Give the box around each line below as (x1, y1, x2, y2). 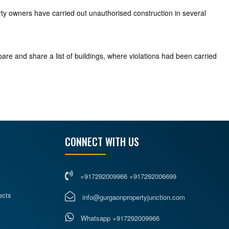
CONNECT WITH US (65, 134, 139, 149)
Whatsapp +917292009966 (79, 213, 159, 223)
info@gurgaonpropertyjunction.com (82, 192, 185, 202)
